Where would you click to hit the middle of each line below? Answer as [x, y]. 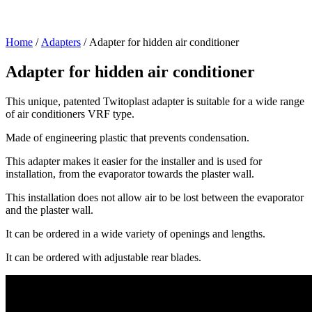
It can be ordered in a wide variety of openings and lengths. [135, 233]
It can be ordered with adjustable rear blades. [103, 257]
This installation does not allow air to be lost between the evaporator [155, 197]
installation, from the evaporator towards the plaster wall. [130, 173]
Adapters [61, 42]
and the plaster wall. [49, 210]
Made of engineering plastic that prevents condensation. [127, 137]
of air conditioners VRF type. [70, 114]
